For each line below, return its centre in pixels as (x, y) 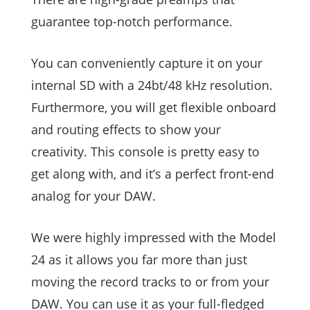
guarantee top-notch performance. (132, 22)
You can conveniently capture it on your (147, 63)
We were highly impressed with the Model (154, 238)
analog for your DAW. (93, 196)
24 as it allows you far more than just (139, 260)
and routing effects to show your (126, 130)
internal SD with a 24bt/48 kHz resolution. (152, 85)
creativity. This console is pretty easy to (145, 152)
